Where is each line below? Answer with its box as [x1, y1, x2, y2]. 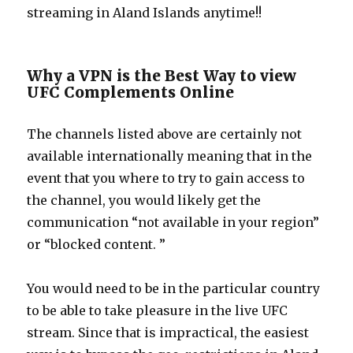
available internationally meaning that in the [27, 148, 313, 165]
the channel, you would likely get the [27, 192, 262, 209]
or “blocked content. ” [27, 236, 166, 253]
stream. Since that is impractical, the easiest [27, 325, 310, 341]
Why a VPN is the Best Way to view [27, 66, 297, 86]
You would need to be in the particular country [27, 281, 321, 297]
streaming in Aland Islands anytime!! [27, 5, 262, 21]
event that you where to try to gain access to [27, 170, 306, 187]
